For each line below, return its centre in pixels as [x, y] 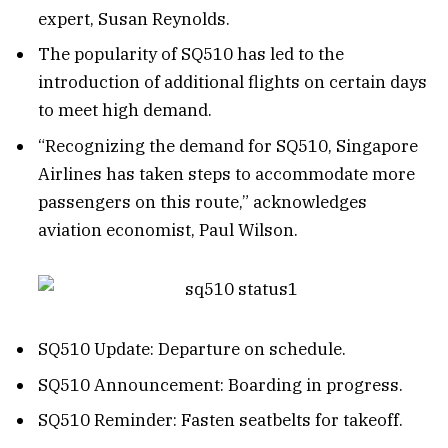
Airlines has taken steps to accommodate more [226, 173]
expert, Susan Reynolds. [134, 18]
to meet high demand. [125, 110]
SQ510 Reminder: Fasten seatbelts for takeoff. [220, 420]
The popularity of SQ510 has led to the [191, 54]
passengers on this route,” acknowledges [202, 201]
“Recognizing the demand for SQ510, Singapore [228, 145]
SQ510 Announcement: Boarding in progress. [220, 384]
